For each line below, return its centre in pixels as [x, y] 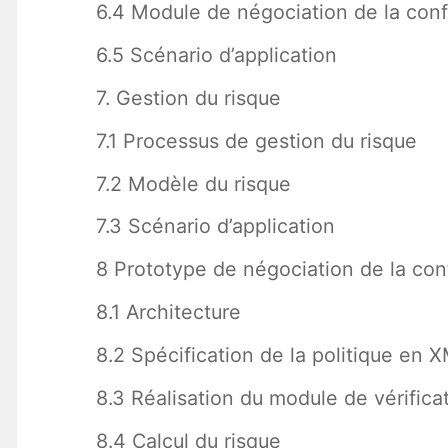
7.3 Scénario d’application [215, 226]
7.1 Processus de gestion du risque [256, 140]
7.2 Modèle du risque [193, 183]
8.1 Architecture [168, 312]
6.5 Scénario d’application [216, 54]
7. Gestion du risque [188, 97]
